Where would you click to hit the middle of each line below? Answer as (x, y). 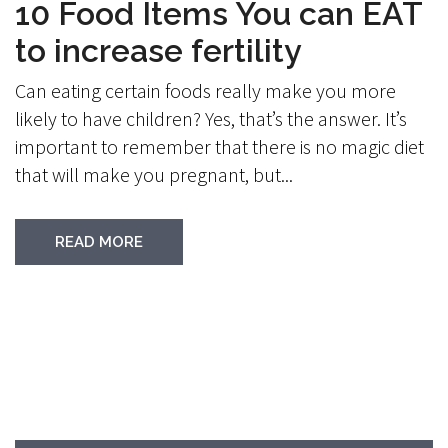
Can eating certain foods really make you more (205, 91)
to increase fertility (158, 51)
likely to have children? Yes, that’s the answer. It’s (211, 119)
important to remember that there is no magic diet (219, 147)
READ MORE (99, 242)
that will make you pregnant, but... (154, 175)
